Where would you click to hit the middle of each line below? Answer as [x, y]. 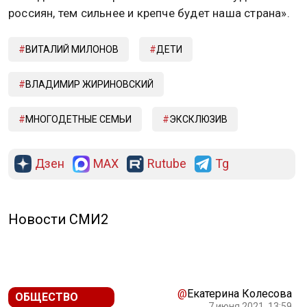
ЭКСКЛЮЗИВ [198, 120]
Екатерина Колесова [240, 294]
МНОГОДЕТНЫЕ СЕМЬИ [78, 120]
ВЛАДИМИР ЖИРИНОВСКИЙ [89, 85]
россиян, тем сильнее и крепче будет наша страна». [149, 13]
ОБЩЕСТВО [47, 297]
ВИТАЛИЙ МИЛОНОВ [72, 50]
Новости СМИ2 [58, 220]
